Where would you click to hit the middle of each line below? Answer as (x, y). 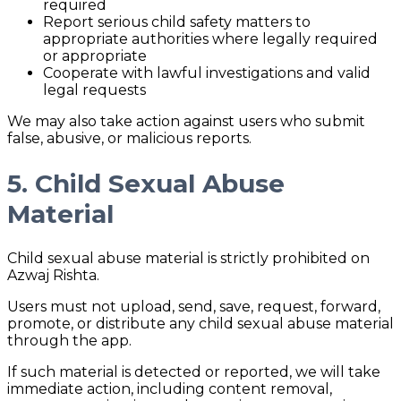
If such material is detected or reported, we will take (194, 371)
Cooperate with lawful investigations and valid (207, 73)
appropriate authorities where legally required (210, 39)
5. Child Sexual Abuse (146, 183)
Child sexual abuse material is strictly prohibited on (188, 258)
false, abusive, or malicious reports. (129, 139)
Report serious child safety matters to (177, 22)
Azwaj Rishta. (53, 275)
